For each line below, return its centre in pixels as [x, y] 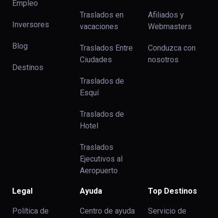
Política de [30, 211]
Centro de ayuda [108, 211]
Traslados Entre [107, 48]
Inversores [31, 25]
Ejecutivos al [101, 159]
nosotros [163, 60]
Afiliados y [166, 15]
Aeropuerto [99, 171]
